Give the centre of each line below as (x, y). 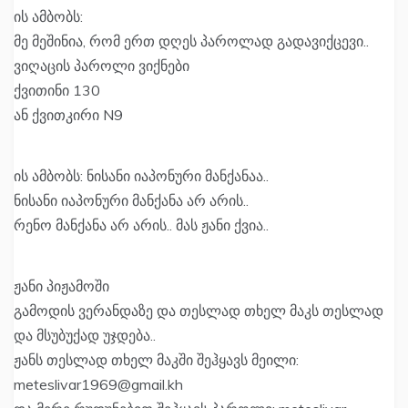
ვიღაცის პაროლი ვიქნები (102, 66)
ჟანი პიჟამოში (61, 286)
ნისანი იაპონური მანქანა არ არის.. (131, 201)
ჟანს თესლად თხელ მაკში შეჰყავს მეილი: (156, 360)
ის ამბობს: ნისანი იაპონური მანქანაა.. (141, 176)
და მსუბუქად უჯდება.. (85, 336)
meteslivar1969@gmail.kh (98, 385)
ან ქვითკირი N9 (68, 115)
